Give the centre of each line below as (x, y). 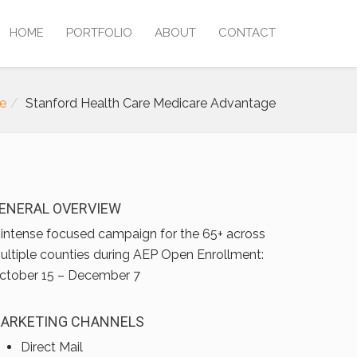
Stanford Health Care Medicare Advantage (151, 103)
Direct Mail (52, 347)
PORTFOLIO (99, 33)
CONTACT (247, 33)
